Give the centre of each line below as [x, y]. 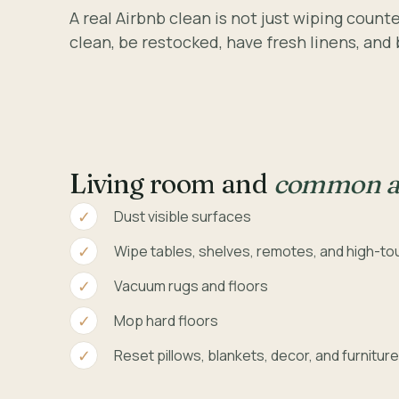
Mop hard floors [167, 321]
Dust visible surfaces [183, 217]
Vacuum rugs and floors [191, 286]
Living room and [171, 184]
